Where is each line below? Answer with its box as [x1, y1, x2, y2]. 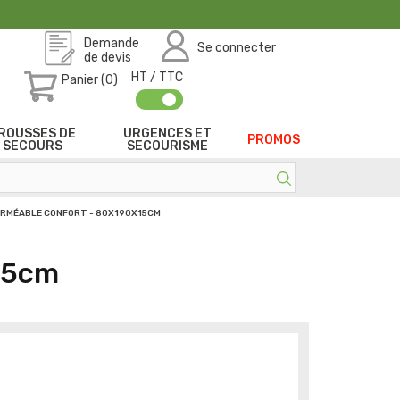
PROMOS [246, 131, 300, 147]
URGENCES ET [123, 125, 212, 141]
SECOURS [2, 137, 62, 154]
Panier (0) [61, 71, 118, 87]
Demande [83, 35, 139, 51]
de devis [83, 49, 131, 65]
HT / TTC [130, 69, 183, 85]
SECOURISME [127, 137, 209, 154]
